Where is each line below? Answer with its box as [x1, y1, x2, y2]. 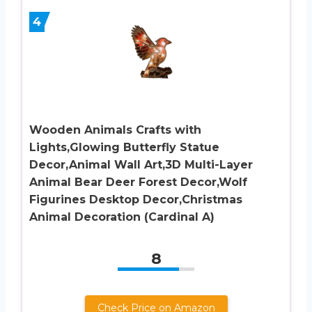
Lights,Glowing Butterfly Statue [29, 141, 219, 155]
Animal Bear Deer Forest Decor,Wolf [29, 175, 247, 189]
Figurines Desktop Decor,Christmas [29, 193, 242, 207]
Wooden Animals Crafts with [29, 123, 201, 137]
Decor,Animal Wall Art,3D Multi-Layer [29, 158, 253, 172]
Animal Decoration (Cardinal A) [29, 210, 214, 224]
